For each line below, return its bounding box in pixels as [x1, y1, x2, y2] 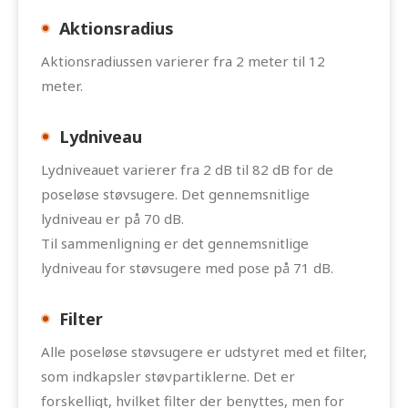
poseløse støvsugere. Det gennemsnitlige [41, 184, 310, 203]
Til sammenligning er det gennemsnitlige [41, 233, 309, 252]
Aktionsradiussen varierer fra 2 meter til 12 [41, 51, 325, 70]
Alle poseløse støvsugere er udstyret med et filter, [41, 342, 367, 361]
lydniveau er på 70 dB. [41, 209, 184, 228]
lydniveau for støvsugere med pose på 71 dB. [41, 258, 333, 277]
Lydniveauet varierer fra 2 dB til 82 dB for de [41, 159, 333, 178]
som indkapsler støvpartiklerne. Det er [41, 366, 295, 385]
